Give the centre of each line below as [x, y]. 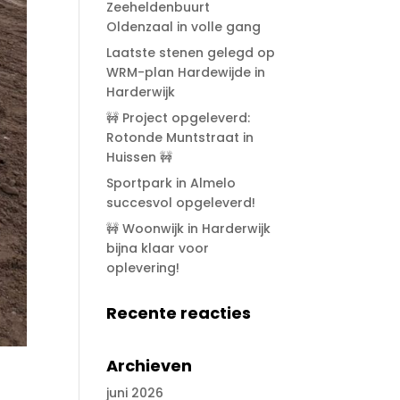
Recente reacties [179, 312]
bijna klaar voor [158, 248]
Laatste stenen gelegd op [191, 52]
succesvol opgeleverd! [181, 202]
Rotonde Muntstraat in [180, 137]
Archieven [150, 365]
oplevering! [143, 267]
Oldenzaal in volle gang [184, 26]
